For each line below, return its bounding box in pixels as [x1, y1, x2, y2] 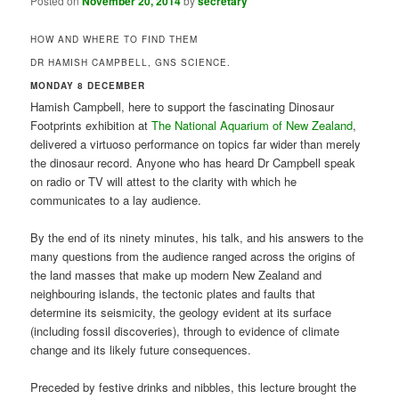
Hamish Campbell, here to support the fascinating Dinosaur [30, 97, 335, 115]
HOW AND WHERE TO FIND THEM [30, 32, 199, 45]
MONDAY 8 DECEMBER [30, 78, 150, 92]
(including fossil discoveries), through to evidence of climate [30, 322, 340, 339]
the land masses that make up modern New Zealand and [30, 265, 322, 283]
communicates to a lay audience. [30, 191, 202, 208]
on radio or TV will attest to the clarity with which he [30, 172, 297, 190]
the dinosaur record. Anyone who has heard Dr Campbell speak [30, 153, 356, 171]
